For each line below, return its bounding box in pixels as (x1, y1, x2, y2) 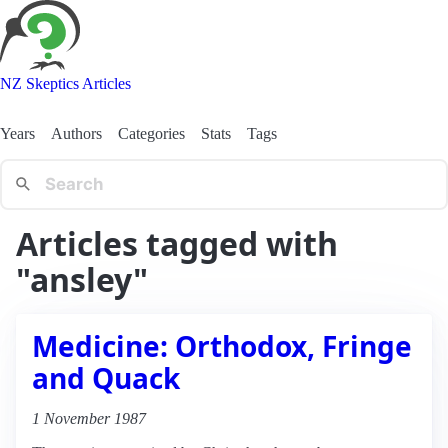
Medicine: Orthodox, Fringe (32, 326, 412, 365)
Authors (51, 124, 102, 142)
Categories (118, 124, 185, 142)
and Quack (32, 358, 180, 397)
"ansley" (16, 257, 148, 301)
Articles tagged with (16, 221, 338, 265)
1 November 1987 (32, 409, 146, 427)
